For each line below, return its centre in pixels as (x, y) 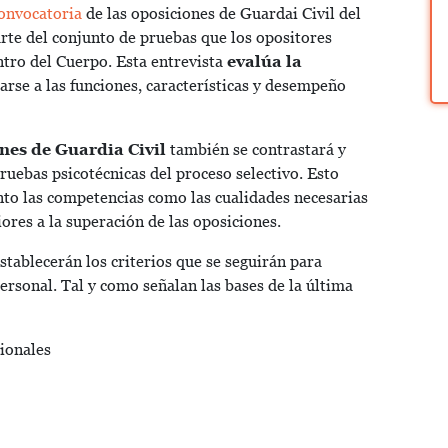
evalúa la (264, 62)
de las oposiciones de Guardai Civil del (221, 14)
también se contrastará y (256, 150)
